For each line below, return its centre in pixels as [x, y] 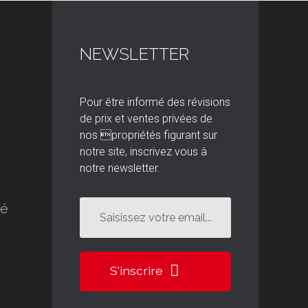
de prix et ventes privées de [146, 119]
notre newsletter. [120, 168]
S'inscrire [136, 271]
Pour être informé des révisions [155, 102]
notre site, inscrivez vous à [143, 152]
